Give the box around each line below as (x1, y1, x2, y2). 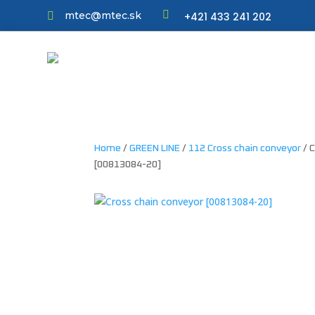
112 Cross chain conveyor (188, 143, 302, 153)
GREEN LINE (129, 143, 181, 153)
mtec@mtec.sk (65, 9, 142, 22)
